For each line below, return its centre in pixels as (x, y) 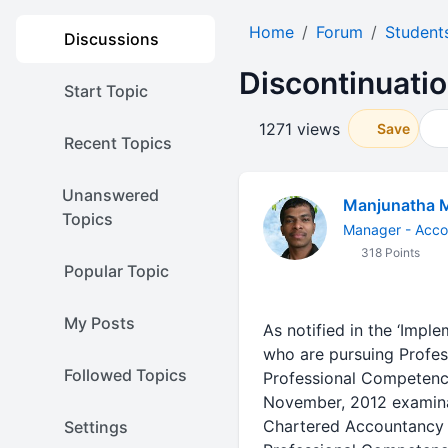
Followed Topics (125, 375)
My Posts (99, 323)
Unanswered (110, 195)
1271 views (299, 128)
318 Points (388, 252)
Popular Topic (116, 271)
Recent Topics (118, 143)
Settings (96, 427)
